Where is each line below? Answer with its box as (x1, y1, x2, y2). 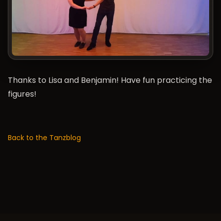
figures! (8, 88, 37, 100)
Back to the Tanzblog (8, 133, 81, 143)
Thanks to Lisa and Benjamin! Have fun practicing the (8, 74, 212, 86)
